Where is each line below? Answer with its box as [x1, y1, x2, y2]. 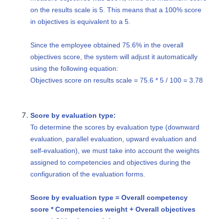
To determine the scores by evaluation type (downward [30, 123, 200, 131]
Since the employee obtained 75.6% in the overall [30, 41, 184, 49]
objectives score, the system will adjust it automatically [30, 53, 198, 61]
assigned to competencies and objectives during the [30, 158, 191, 167]
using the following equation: [30, 65, 119, 73]
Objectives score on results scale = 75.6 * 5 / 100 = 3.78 [30, 76, 203, 85]
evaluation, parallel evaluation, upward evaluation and [30, 135, 197, 143]
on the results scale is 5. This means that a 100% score [30, 6, 202, 14]
